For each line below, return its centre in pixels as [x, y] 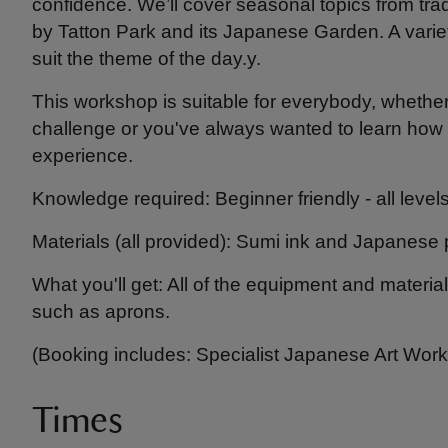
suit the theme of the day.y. [146, 58]
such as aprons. [101, 311]
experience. [82, 155]
